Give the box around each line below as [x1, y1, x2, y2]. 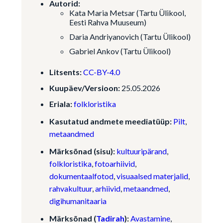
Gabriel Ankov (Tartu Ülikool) [69, 46, 171, 56]
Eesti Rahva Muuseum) [69, 17, 146, 27]
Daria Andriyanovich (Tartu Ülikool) [69, 32, 191, 41]
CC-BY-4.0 [83, 67, 120, 77]
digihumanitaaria [49, 196, 107, 206]
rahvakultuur [49, 184, 92, 193]
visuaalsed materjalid [116, 171, 188, 181]
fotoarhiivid [94, 159, 135, 168]
